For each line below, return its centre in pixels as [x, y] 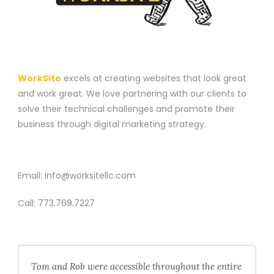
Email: [31, 175]
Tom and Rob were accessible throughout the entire [136, 266]
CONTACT [42, 150]
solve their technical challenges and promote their [126, 109]
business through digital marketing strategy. [112, 124]
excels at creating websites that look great [154, 78]
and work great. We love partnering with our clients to [132, 93]
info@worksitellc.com [90, 175]
